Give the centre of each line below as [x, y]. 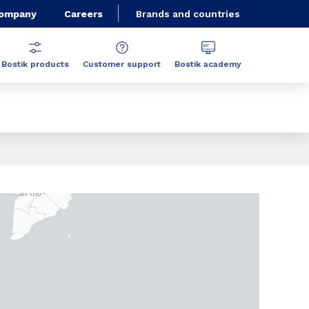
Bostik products [35, 64]
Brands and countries [188, 14]
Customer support [122, 64]
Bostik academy [208, 64]
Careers [83, 13]
